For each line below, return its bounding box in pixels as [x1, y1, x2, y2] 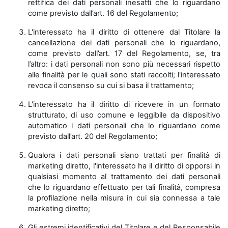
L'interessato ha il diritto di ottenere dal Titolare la [28, 27, 220, 37]
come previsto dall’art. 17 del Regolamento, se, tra [28, 49, 220, 58]
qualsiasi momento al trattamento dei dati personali [28, 172, 220, 181]
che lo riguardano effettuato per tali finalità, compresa [28, 183, 220, 192]
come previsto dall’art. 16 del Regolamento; [28, 9, 178, 18]
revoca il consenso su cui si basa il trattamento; [28, 81, 194, 90]
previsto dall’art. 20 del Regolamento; [28, 132, 157, 141]
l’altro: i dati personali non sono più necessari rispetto [28, 60, 220, 69]
